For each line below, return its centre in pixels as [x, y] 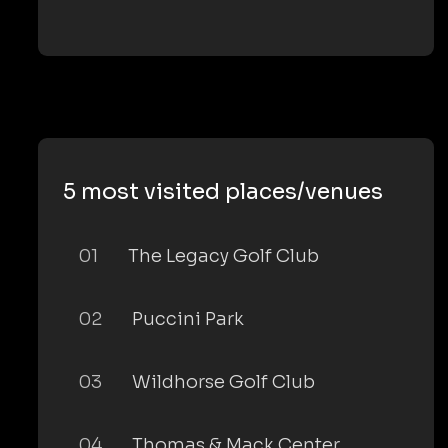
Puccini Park [188, 319]
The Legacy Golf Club [223, 256]
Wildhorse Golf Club [223, 382]
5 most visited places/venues [223, 191]
